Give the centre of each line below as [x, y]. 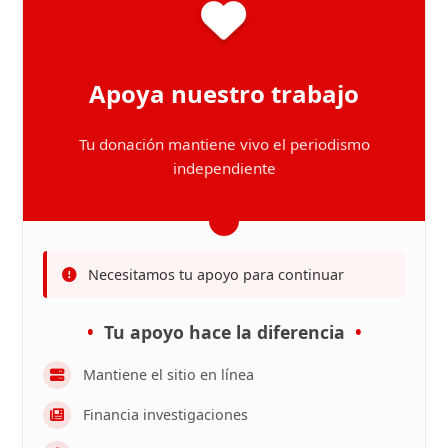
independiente [224, 168]
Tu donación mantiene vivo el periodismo [224, 144]
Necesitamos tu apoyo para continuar [216, 274]
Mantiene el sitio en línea [169, 375]
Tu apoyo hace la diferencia [224, 331]
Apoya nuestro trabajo [224, 93]
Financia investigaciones [166, 415]
